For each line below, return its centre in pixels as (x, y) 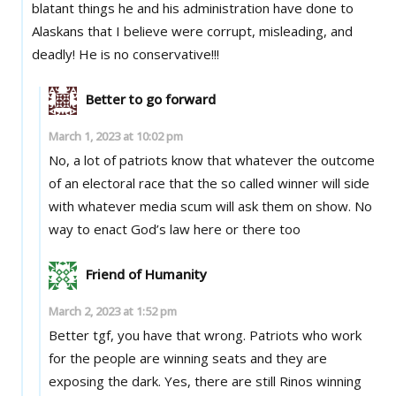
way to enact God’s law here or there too (175, 228)
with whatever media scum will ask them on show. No (211, 206)
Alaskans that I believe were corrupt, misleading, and (192, 30)
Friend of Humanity (147, 274)
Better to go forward (151, 99)
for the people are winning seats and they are (188, 358)
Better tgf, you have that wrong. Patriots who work (149, 335)
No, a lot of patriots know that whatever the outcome (212, 160)
